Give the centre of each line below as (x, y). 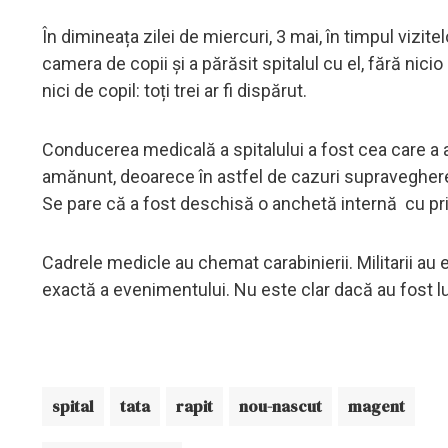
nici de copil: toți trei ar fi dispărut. (174, 90)
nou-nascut (280, 405)
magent (376, 405)
